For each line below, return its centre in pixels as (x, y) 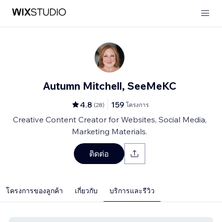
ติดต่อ (99, 154)
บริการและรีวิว (132, 191)
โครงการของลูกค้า (34, 191)
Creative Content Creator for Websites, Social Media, (110, 119)
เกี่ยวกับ (86, 191)
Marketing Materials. (110, 131)
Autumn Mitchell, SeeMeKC (110, 86)
